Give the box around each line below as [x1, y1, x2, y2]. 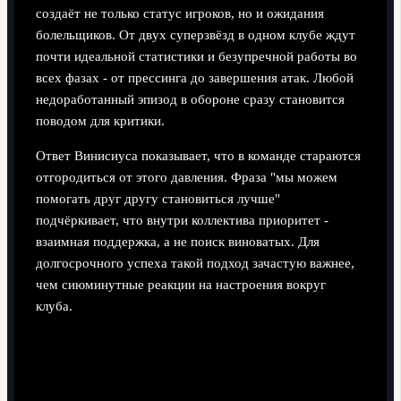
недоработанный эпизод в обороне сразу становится [35, 92, 345, 107]
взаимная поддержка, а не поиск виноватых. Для [35, 234, 320, 249]
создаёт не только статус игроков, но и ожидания [35, 6, 324, 21]
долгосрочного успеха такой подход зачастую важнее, [35, 255, 354, 270]
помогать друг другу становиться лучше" [35, 191, 280, 206]
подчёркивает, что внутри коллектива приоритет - [35, 212, 328, 227]
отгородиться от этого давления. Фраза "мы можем [35, 169, 337, 184]
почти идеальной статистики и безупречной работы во [35, 49, 357, 64]
